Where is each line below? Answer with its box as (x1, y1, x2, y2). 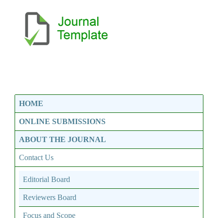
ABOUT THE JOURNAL (19, 135, 106, 144)
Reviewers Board (23, 193, 76, 201)
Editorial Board (23, 175, 70, 183)
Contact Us (19, 153, 54, 162)
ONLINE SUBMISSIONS (19, 117, 106, 126)
